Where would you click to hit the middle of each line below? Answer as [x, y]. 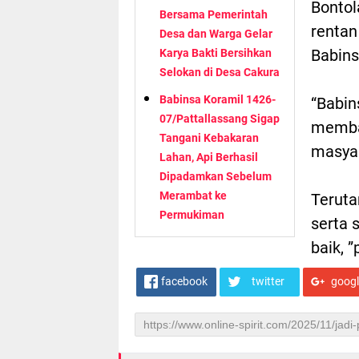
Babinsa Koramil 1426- [218, 99]
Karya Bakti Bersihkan [216, 52]
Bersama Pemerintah [214, 14]
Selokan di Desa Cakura [220, 72]
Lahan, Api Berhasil [209, 157]
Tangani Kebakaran [209, 137]
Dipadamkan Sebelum [216, 176]
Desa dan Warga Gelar [216, 33]
